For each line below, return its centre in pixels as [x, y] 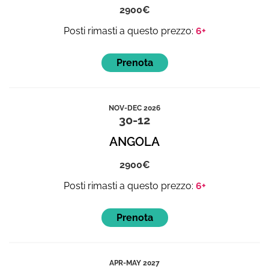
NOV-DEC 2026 [134, 108]
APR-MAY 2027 [134, 263]
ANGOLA [134, 141]
